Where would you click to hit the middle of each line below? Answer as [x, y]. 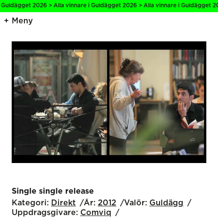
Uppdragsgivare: [45, 212]
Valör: [136, 203]
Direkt [64, 203]
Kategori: [30, 203]
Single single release [53, 191]
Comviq [96, 212]
